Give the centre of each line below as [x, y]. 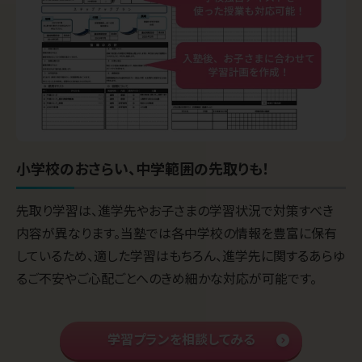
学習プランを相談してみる [181, 339]
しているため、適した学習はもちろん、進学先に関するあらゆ [181, 255]
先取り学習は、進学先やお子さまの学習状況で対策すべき [175, 210]
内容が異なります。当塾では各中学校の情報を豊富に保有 [177, 232]
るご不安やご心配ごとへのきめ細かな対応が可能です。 [166, 278]
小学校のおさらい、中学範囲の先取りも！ [143, 168]
